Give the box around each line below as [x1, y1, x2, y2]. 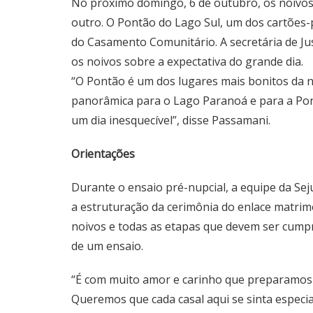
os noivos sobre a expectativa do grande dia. [71, 53, 303, 69]
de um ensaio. [71, 238, 143, 254]
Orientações [71, 145, 135, 161]
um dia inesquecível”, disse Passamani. [71, 112, 270, 128]
